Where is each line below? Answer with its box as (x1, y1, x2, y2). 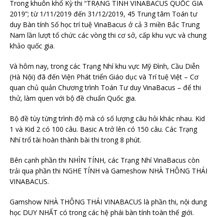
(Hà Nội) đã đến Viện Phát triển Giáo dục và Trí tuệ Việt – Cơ (10, 72, 199, 82)
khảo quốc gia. (10, 41, 55, 51)
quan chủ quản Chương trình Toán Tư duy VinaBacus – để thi (10, 83, 201, 93)
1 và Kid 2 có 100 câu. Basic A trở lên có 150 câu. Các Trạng (10, 124, 197, 134)
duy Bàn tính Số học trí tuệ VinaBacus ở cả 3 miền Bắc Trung (10, 20, 200, 30)
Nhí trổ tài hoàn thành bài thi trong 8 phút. (10, 135, 141, 145)
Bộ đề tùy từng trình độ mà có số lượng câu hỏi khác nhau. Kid (10, 114, 205, 124)
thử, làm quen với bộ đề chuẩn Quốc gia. (10, 93, 136, 103)
